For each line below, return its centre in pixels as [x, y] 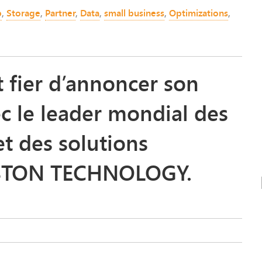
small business [134, 13]
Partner [60, 13]
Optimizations [199, 13]
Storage [23, 13]
